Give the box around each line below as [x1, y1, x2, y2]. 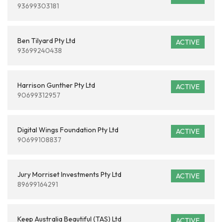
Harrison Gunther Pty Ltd [17, 81, 95, 90]
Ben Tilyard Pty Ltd [17, 36, 75, 45]
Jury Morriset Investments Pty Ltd [17, 170, 121, 179]
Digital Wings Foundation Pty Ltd [17, 125, 118, 134]
